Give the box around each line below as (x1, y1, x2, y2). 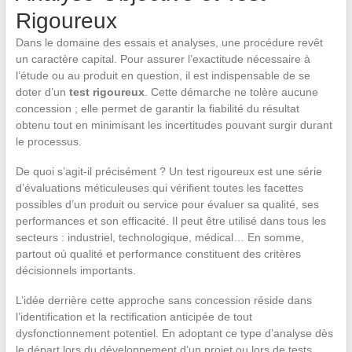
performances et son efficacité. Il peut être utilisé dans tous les (15, 214, 326, 227)
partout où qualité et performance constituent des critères (15, 247, 301, 260)
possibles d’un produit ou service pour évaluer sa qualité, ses (15, 198, 319, 211)
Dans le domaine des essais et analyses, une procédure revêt (15, 36, 323, 49)
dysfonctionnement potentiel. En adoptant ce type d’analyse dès (15, 327, 333, 339)
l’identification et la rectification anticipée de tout (15, 310, 252, 323)
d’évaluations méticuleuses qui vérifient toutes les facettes (15, 181, 303, 194)
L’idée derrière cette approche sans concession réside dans (15, 294, 312, 306)
